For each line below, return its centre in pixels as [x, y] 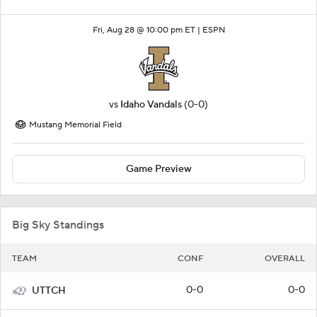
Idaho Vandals [151, 105]
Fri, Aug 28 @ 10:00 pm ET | [147, 30]
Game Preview [158, 169]
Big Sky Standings [58, 225]
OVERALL [285, 259]
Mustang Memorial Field [75, 125]
